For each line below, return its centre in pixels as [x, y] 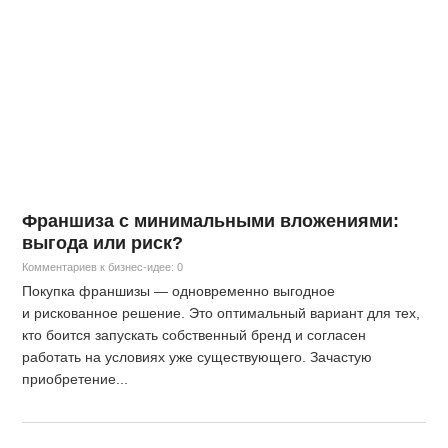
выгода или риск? [103, 242]
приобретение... [75, 378]
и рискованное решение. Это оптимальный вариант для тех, [221, 312]
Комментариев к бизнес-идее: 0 [103, 266]
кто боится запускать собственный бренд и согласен [194, 334]
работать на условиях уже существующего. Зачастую [197, 356]
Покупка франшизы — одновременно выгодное [179, 290]
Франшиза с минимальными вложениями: [211, 220]
